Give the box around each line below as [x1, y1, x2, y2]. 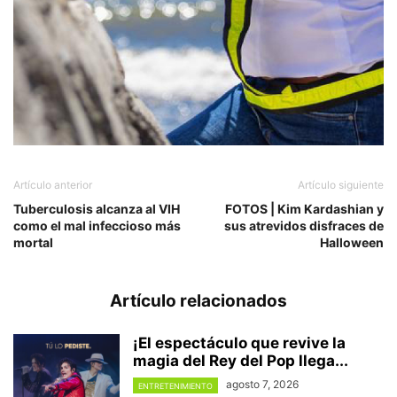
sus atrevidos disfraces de [224, 218, 384, 234]
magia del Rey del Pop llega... [133, 352, 348, 370]
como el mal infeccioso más [13, 218, 181, 234]
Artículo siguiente [298, 178, 384, 192]
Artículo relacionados [110, 291, 287, 312]
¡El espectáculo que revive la [133, 334, 346, 353]
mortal [13, 235, 53, 251]
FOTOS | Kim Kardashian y [225, 201, 384, 217]
